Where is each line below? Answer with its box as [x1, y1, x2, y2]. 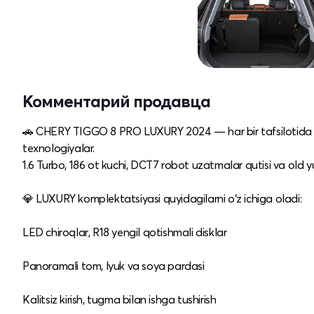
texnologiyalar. [22, 140, 95, 155]
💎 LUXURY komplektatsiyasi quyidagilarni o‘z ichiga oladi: [22, 191, 302, 205]
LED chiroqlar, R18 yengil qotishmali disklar [22, 224, 227, 239]
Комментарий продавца [22, 90, 210, 111]
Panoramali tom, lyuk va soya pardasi [22, 258, 205, 273]
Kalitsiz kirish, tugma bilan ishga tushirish [22, 292, 217, 306]
